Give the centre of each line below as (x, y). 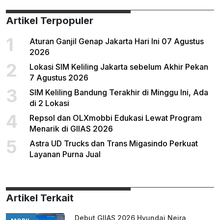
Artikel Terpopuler (50, 21)
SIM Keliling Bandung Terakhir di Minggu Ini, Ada (119, 93)
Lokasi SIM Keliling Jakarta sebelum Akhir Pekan (119, 67)
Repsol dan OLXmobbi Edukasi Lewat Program (116, 118)
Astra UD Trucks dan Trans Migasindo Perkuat (114, 144)
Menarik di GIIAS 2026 (71, 129)
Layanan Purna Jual (65, 154)
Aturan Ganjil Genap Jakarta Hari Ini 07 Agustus (117, 41)
